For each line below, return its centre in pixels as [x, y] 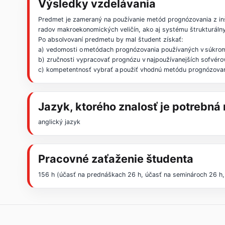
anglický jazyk [60, 122]
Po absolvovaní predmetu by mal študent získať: [111, 39]
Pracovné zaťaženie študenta [116, 159]
